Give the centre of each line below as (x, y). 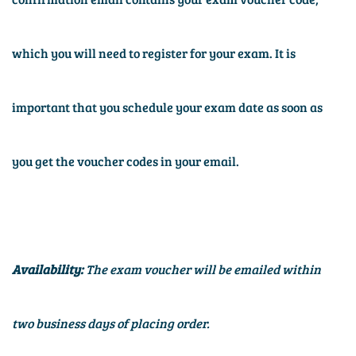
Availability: (49, 269)
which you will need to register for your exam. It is (154, 53)
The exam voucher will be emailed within (203, 269)
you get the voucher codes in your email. (126, 161)
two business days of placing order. (111, 323)
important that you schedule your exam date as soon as (167, 107)
